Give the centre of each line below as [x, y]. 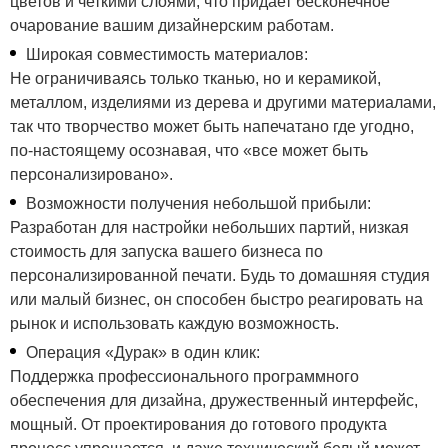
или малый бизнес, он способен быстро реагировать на [216, 299]
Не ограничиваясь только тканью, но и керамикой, [195, 78]
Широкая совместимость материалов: [167, 54]
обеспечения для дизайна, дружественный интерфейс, [214, 400]
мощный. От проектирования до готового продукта [198, 424]
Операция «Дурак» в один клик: [143, 352]
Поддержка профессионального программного [184, 376]
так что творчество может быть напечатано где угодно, [212, 126]
